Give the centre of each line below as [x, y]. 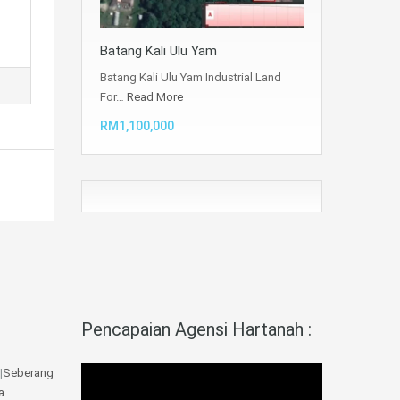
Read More [155, 96]
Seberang [28, 373]
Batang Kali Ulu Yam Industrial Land [191, 77]
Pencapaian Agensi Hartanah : [196, 329]
